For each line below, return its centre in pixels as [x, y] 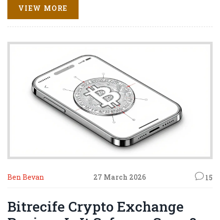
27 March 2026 [120, 177]
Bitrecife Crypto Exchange [96, 207]
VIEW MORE [43, 8]
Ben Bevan [26, 177]
